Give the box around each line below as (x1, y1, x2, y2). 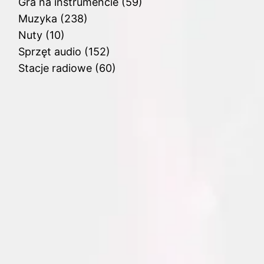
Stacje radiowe (18, 62, 92, 75)
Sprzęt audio (18, 45, 81, 58)
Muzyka (18, 12, 57, 25)
